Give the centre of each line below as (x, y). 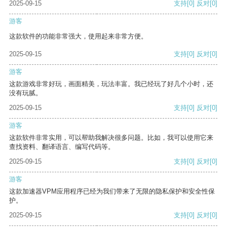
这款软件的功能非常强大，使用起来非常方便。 (78, 36)
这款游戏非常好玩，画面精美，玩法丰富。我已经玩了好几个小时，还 (111, 84)
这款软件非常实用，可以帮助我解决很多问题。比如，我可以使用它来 (111, 138)
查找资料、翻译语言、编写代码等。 (62, 147)
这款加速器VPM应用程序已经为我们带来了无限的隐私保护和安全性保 (112, 192)
